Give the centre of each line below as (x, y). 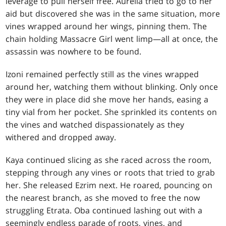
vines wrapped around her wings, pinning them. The (106, 26)
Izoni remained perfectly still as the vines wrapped (102, 74)
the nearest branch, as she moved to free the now (103, 197)
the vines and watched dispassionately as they (95, 124)
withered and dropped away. (61, 137)
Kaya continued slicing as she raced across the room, (109, 160)
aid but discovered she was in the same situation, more (113, 13)
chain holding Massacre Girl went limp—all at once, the (112, 39)
